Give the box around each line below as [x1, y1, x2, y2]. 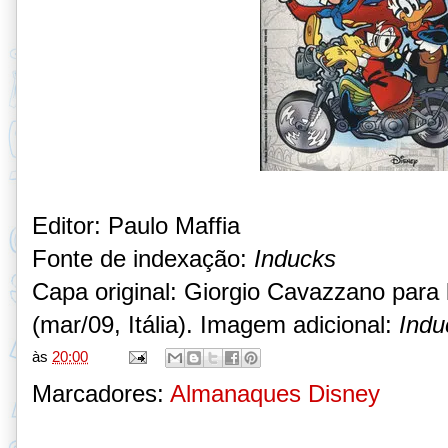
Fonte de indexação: [32, 244, 254, 272]
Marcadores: [32, 380, 170, 408]
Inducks [254, 244, 336, 272]
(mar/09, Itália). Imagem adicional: [32, 310, 399, 338]
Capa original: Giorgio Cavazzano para [32, 277, 439, 305]
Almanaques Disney [170, 380, 380, 408]
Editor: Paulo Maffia [32, 211, 240, 239]
